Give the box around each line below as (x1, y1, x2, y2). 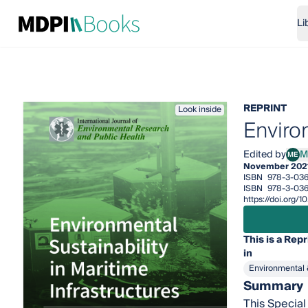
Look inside (177, 102, 221, 117)
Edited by (243, 146, 286, 163)
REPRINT (243, 100, 287, 117)
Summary (243, 276, 303, 297)
